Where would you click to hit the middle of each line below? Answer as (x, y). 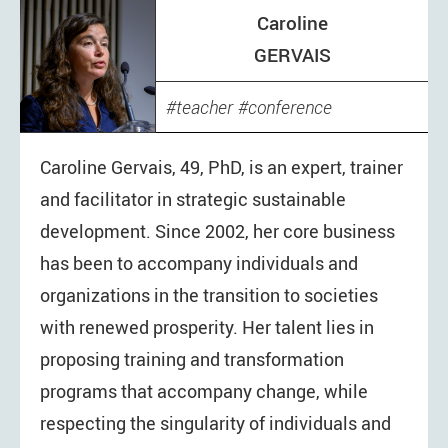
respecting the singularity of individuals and (215, 423)
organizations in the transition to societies (209, 295)
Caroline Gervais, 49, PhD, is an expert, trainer (221, 167)
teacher (204, 108)
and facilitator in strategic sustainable (193, 199)
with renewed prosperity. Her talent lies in (207, 327)
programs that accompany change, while (204, 391)
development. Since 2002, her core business (217, 231)
